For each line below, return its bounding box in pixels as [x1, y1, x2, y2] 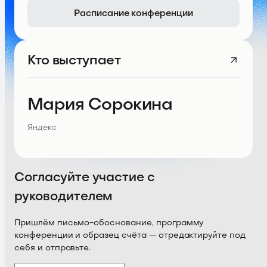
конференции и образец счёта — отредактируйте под [14, 231, 246, 240]
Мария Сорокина [27, 94, 173, 115]
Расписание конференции [73, 7, 194, 19]
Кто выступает [27, 52, 121, 69]
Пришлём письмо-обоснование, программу [14, 219, 204, 227]
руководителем [14, 188, 113, 205]
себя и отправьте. [14, 244, 91, 252]
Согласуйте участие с [14, 169, 156, 186]
